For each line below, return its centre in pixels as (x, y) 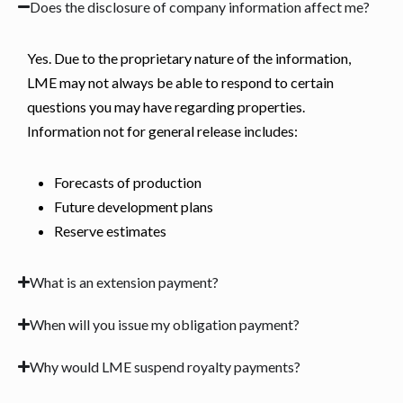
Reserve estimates (110, 230)
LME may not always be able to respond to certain (180, 82)
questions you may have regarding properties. (166, 106)
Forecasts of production (128, 182)
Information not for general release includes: (162, 130)
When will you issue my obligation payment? (165, 324)
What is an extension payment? (125, 282)
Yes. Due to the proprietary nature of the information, (189, 58)
